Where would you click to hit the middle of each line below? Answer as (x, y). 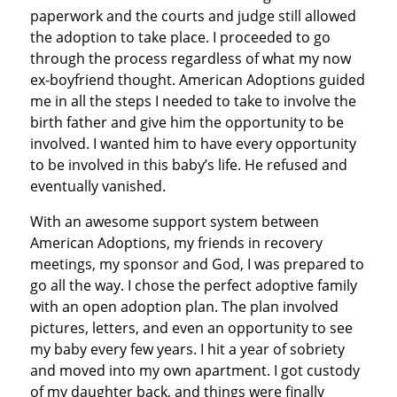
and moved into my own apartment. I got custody (195, 370)
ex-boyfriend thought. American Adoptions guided (197, 79)
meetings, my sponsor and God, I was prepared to (197, 264)
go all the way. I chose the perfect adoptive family (193, 285)
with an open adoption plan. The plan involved (184, 306)
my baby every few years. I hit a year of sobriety (187, 349)
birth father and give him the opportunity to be (187, 122)
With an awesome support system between (174, 221)
